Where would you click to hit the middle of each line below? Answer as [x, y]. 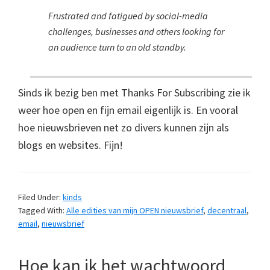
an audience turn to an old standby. [117, 47]
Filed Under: [40, 197]
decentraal [227, 210]
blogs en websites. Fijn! [71, 145]
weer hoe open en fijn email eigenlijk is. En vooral [128, 110]
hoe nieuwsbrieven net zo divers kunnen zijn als [124, 127]
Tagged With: [42, 210]
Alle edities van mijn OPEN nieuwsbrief [135, 210]
